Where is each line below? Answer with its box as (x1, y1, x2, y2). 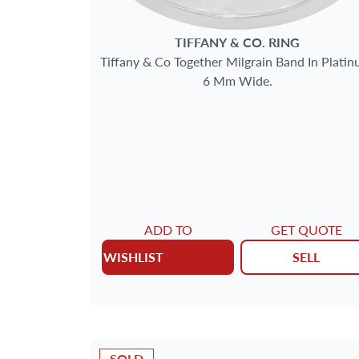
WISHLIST (103, 247, 164, 266)
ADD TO (143, 220, 192, 239)
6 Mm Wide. (202, 71, 272, 90)
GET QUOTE (270, 220, 342, 239)
